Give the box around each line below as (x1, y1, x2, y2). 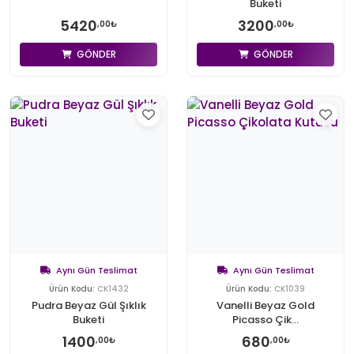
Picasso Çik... (232, 312, 299, 327)
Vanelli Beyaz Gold (217, 298, 314, 313)
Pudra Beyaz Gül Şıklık (31, 298, 146, 313)
